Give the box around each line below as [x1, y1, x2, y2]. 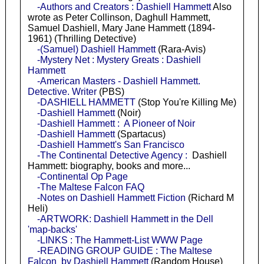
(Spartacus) [114, 128, 166, 139]
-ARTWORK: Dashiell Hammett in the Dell [37, 213, 213, 224]
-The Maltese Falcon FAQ [37, 181, 144, 192]
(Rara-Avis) [155, 44, 206, 54]
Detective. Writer [27, 86, 97, 97]
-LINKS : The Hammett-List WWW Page [37, 235, 203, 245]
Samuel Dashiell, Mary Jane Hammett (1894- [27, 22, 215, 33]
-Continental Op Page [37, 171, 128, 181]
